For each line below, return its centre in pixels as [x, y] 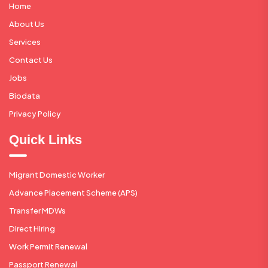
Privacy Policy [35, 113]
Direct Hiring [32, 228]
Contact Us [31, 60]
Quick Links [45, 139]
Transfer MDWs [37, 210]
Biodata [25, 95]
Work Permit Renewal [48, 246]
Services [25, 42]
